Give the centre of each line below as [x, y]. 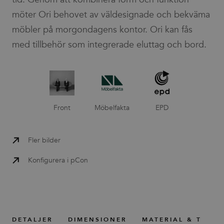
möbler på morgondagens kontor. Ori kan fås [102, 30]
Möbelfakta [112, 108]
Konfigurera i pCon [58, 160]
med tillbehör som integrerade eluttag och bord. [109, 45]
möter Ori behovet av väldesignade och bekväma [111, 15]
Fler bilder [44, 140]
